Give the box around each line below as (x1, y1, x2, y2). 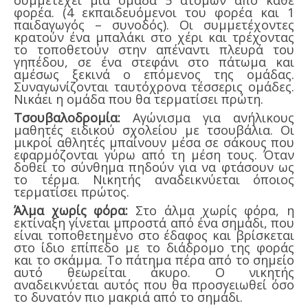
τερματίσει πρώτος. (14, 183, 129, 200)
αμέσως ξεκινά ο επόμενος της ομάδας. (14, 65, 294, 82)
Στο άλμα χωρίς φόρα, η (128, 201, 295, 219)
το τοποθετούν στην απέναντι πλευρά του (14, 41, 294, 58)
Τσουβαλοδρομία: (14, 109, 120, 126)
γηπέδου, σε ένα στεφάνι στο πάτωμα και (14, 53, 294, 70)
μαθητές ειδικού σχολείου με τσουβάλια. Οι (14, 121, 294, 138)
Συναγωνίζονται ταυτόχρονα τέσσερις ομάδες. (14, 78, 294, 95)
